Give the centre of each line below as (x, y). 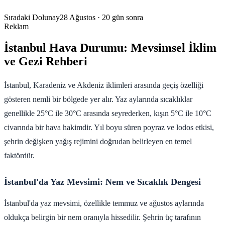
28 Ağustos (79, 17)
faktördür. (19, 155)
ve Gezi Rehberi (46, 61)
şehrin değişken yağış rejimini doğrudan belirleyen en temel (98, 141)
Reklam (16, 26)
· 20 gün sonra (120, 17)
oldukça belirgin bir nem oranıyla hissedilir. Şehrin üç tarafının (102, 217)
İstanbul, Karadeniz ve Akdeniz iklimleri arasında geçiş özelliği (104, 85)
